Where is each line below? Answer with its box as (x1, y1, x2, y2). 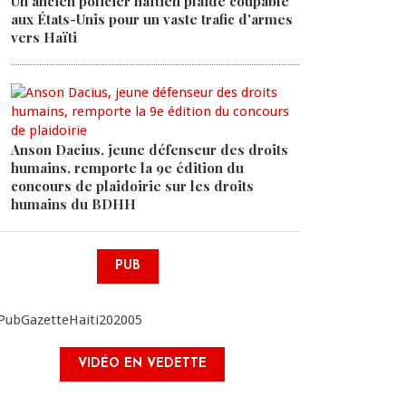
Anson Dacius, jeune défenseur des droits (11, 140, 288, 159)
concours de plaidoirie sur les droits (11, 177, 254, 195)
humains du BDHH (11, 195, 136, 213)
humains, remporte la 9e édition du (11, 159, 244, 177)
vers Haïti (11, 28, 77, 46)
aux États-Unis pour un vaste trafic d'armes (11, 10, 293, 28)
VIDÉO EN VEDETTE (77, 357, 207, 372)
